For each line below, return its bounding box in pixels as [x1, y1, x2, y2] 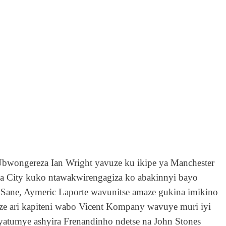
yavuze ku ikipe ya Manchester [92, 157, 214, 168]
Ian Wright [48, 157, 92, 168]
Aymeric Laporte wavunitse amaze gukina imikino [22, 186, 218, 197]
